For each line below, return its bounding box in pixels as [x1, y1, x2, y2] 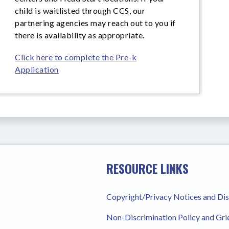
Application [15, 64, 59, 74]
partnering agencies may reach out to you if [15, 18, 176, 28]
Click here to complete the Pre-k [15, 52, 137, 62]
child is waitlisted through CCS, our [15, 6, 146, 15]
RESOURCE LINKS [106, 158, 189, 177]
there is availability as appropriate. [15, 30, 145, 40]
